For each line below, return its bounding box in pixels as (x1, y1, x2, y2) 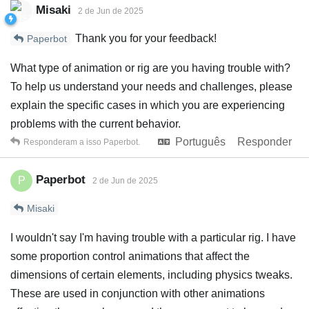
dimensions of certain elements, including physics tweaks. (10, 269, 292, 281)
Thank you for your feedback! (72, 32, 217, 44)
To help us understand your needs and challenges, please (10, 81, 292, 92)
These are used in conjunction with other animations (10, 288, 265, 299)
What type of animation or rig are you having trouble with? (10, 62, 290, 74)
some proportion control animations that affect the (10, 250, 250, 262)
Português (175, 136, 226, 148)
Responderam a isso (23, 137, 103, 147)
